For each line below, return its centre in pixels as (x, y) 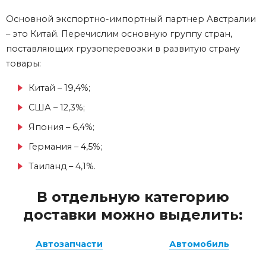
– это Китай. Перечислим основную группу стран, (119, 34)
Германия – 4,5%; (65, 147)
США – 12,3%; (57, 108)
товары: (23, 64)
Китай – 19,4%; (59, 88)
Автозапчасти (69, 244)
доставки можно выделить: (133, 215)
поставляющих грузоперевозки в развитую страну (123, 49)
